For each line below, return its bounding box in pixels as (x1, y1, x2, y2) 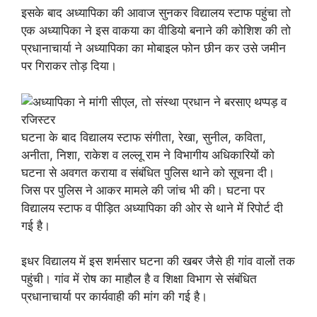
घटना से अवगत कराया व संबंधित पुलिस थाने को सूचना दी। (21, 165, 275, 180)
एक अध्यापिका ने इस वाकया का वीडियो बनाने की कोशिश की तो (21, 23, 291, 38)
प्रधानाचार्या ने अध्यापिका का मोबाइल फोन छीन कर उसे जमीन (21, 41, 286, 55)
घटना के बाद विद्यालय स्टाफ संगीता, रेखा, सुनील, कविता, (21, 129, 266, 144)
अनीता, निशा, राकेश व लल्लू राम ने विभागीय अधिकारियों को (21, 147, 275, 162)
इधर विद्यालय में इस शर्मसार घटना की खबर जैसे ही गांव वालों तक (21, 254, 295, 268)
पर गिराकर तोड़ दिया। (21, 59, 117, 73)
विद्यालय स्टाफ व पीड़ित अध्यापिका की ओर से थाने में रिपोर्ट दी (21, 200, 283, 215)
